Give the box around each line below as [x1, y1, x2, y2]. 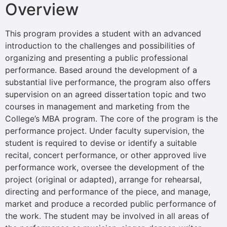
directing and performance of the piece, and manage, [5, 186, 210, 197]
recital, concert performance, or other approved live [5, 149, 206, 160]
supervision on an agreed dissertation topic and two [5, 89, 206, 99]
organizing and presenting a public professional [5, 52, 188, 63]
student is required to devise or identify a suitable [5, 137, 197, 148]
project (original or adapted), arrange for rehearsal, [5, 174, 202, 184]
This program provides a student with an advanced [5, 28, 201, 39]
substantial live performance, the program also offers [5, 77, 210, 87]
